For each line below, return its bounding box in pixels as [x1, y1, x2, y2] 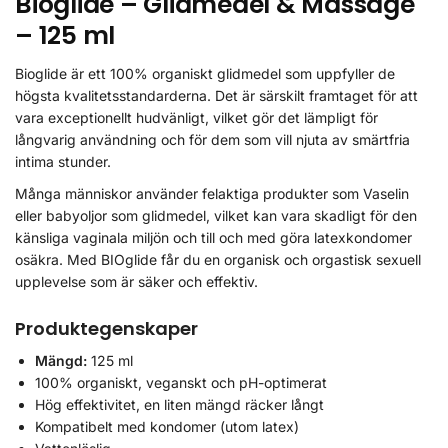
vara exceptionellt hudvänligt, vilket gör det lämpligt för [15, 108, 378, 126]
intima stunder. [15, 152, 111, 170]
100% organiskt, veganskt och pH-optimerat [35, 374, 327, 392]
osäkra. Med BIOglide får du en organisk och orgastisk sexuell [15, 250, 421, 268]
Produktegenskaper [15, 316, 198, 342]
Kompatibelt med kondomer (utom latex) [35, 418, 299, 436]
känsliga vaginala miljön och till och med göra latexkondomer [15, 228, 412, 246]
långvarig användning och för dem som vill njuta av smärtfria [15, 130, 410, 148]
